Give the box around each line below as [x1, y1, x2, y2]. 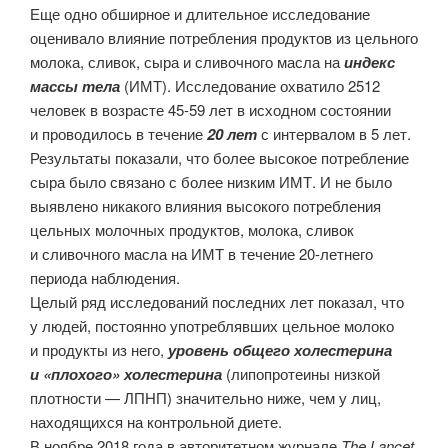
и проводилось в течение [30, 123, 207, 145]
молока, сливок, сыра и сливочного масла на [30, 51, 344, 73]
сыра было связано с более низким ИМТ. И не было [30, 171, 392, 193]
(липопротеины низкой [222, 363, 380, 385]
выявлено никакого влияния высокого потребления [30, 195, 381, 217]
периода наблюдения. [30, 267, 180, 289]
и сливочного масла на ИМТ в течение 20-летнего [30, 243, 373, 265]
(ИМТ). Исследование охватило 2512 [120, 75, 380, 97]
